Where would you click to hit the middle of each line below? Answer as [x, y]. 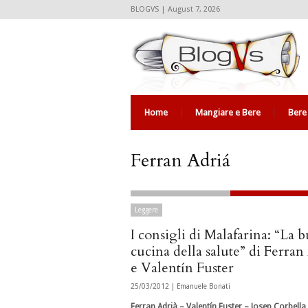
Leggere [146, 210]
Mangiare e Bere [228, 112]
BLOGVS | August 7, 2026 [175, 9]
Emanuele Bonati [203, 286]
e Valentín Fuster [182, 268]
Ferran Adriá [180, 161]
